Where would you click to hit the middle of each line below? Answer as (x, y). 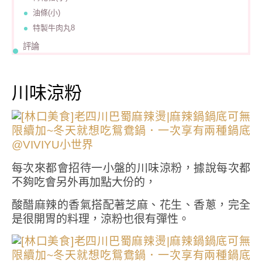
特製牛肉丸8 (54, 28)
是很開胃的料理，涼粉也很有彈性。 (101, 219)
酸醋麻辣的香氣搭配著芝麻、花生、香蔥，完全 (131, 205)
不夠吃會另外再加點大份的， (84, 182)
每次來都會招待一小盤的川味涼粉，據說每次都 (131, 168)
